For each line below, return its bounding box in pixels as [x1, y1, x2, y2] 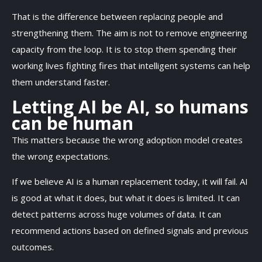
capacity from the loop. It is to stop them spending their [12, 43, 237, 55]
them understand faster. [12, 75, 110, 88]
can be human [12, 111, 133, 135]
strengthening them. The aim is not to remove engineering [12, 26, 247, 39]
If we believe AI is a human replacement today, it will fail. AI [12, 175, 248, 187]
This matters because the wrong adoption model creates [12, 133, 243, 146]
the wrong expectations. [12, 150, 112, 162]
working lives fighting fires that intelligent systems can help [12, 59, 250, 71]
